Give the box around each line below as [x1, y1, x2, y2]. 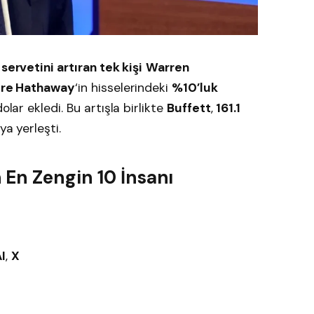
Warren [146, 60, 189, 76]
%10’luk [172, 80, 218, 96]
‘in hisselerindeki [75, 80, 172, 96]
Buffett [166, 100, 211, 116]
